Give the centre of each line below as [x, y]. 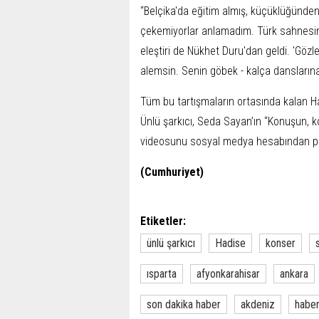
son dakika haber [184, 304]
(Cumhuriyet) [172, 172]
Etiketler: [163, 221]
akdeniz [258, 304]
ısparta [162, 274]
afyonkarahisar [228, 274]
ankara [294, 274]
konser [281, 243]
